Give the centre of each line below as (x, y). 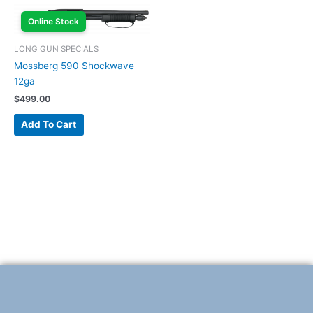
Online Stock (53, 22)
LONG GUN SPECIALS (56, 49)
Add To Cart (49, 125)
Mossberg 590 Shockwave (74, 66)
